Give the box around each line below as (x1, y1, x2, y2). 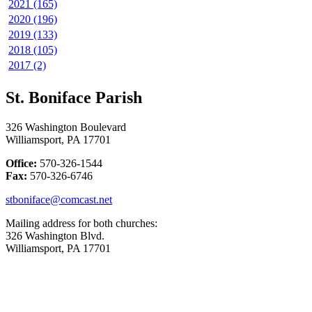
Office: (6, 157, 37, 169)
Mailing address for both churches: (6, 217, 160, 229)
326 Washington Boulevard (6, 120, 126, 133)
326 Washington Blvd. (6, 229, 104, 242)
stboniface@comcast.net (6, 193, 112, 205)
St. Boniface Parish (6, 88, 142, 107)
